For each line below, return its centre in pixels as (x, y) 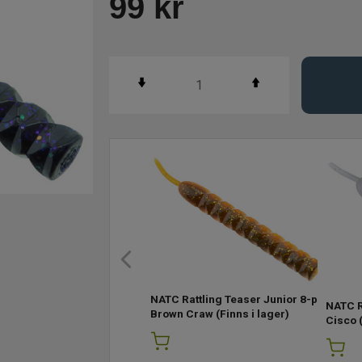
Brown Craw (182, 313)
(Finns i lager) (252, 313)
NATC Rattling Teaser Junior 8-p (234, 299)
